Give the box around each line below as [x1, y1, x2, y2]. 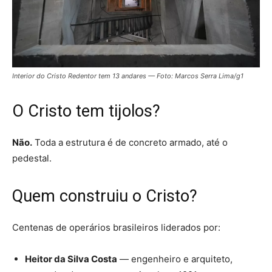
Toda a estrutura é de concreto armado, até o [32, 137, 228, 149]
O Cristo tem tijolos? [12, 101, 160, 121]
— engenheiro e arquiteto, [117, 253, 233, 265]
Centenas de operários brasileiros [12, 222, 158, 234]
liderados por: [158, 222, 220, 234]
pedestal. [12, 152, 52, 165]
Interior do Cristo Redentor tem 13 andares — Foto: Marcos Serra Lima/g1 [12, 72, 245, 81]
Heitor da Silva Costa [25, 253, 117, 265]
